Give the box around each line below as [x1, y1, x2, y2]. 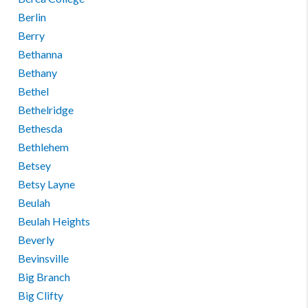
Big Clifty [18, 289, 64, 302]
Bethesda [18, 122, 63, 135]
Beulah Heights [18, 214, 91, 228]
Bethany [18, 66, 58, 79]
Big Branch [18, 270, 71, 283]
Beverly [18, 233, 55, 246]
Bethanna [18, 47, 63, 60]
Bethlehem [18, 140, 69, 153]
